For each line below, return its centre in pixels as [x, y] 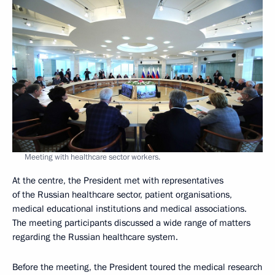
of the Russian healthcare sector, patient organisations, [122, 194]
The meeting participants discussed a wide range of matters [131, 223]
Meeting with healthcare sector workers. [92, 157]
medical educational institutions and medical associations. [130, 208]
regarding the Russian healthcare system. [95, 237]
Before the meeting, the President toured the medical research [137, 267]
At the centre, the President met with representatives [118, 180]
